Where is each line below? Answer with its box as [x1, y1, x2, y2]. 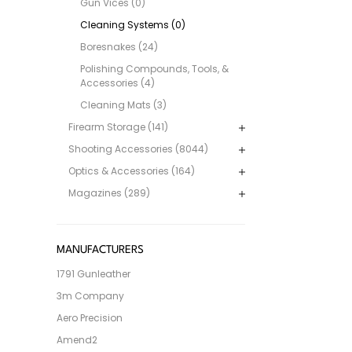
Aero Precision [57, 311, 123, 325]
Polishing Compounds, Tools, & [80, 62, 229, 76]
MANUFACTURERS [57, 244, 144, 256]
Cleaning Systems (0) [80, 18, 185, 32]
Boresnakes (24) [80, 40, 158, 54]
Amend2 [57, 333, 97, 347]
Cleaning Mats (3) [80, 98, 167, 112]
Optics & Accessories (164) [68, 164, 195, 178]
